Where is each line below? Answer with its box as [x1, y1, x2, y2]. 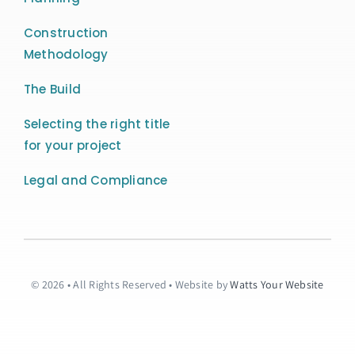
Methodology [23, 46, 109, 63]
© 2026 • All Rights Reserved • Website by [31, 277, 231, 292]
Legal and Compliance [23, 172, 168, 189]
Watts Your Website [230, 277, 324, 292]
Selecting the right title [23, 116, 170, 133]
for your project [23, 137, 122, 155]
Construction [23, 25, 109, 42]
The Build [23, 81, 82, 98]
